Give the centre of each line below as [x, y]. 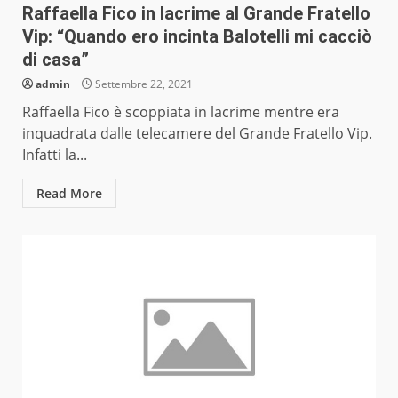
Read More [69, 194]
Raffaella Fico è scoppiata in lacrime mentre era [181, 112]
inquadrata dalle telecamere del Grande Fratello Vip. [197, 134]
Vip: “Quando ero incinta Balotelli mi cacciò [197, 37]
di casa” [56, 60]
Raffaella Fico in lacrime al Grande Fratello [196, 14]
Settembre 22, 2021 [143, 84]
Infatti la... [55, 155]
